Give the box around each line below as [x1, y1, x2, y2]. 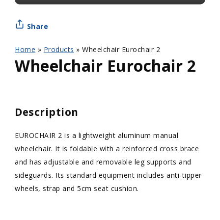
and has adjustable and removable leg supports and [15, 157, 192, 166]
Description [15, 105, 79, 119]
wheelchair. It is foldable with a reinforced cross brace [15, 144, 199, 153]
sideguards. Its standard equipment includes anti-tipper [15, 170, 202, 180]
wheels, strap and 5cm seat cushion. [15, 184, 139, 193]
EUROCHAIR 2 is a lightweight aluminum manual [15, 131, 179, 140]
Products [43, 45, 74, 54]
